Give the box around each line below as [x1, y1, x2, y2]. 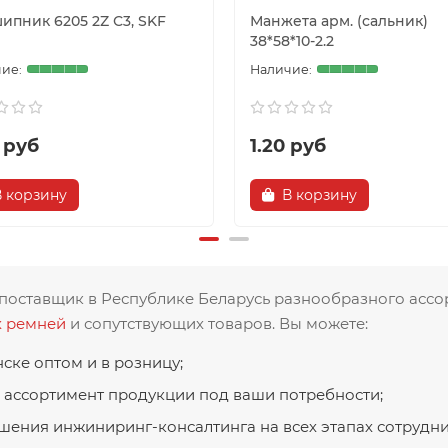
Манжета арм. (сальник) [250, 11, 428, 30]
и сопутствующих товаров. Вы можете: [66, 313, 368, 333]
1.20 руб [250, 133, 326, 157]
